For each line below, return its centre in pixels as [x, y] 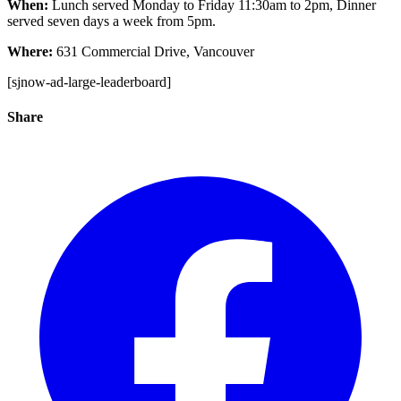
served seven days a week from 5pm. [111, 21]
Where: [32, 51]
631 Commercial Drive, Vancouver [155, 51]
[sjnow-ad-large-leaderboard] [89, 81]
